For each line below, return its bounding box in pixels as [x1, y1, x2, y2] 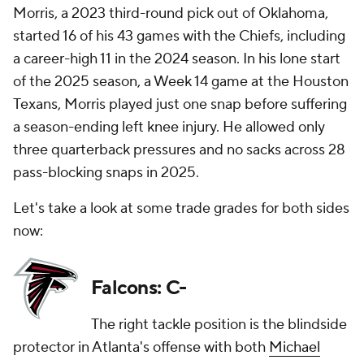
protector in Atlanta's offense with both [13, 338, 269, 357]
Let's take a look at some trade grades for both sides [13, 199, 349, 218]
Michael [269, 338, 320, 357]
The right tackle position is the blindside [91, 315, 347, 334]
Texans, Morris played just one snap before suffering [13, 95, 347, 114]
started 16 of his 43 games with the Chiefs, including [13, 27, 345, 45]
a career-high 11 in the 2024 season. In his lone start [13, 50, 340, 68]
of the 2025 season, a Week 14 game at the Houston [13, 72, 349, 91]
